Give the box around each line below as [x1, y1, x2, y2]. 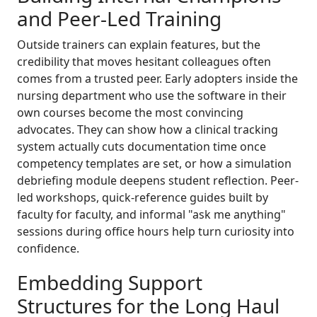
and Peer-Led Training [17, 5, 221, 33]
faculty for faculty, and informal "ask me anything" [17, 207, 286, 223]
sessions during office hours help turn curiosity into [17, 224, 294, 240]
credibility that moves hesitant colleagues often [17, 54, 271, 70]
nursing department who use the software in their [17, 88, 287, 104]
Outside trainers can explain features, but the [17, 37, 260, 53]
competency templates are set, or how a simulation [17, 156, 292, 172]
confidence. [17, 241, 79, 257]
